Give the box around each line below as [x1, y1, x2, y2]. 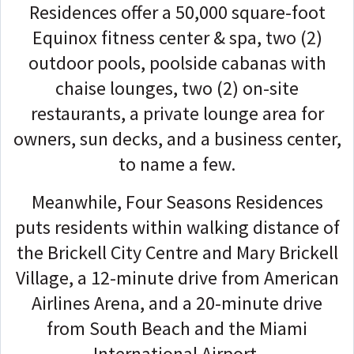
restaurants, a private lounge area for [30, 100, 324, 126]
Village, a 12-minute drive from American [15, 265, 339, 290]
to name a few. [119, 151, 235, 176]
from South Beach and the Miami [47, 315, 307, 341]
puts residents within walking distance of [14, 214, 340, 239]
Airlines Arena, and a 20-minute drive [32, 290, 322, 315]
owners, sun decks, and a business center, [13, 126, 341, 151]
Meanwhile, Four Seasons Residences [31, 189, 323, 214]
